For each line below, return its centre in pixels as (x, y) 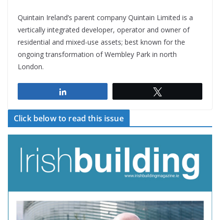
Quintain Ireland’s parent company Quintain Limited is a (105, 17)
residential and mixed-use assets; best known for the (101, 42)
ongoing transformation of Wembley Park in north (97, 54)
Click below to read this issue (69, 118)
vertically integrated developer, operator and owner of (104, 29)
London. (31, 66)
